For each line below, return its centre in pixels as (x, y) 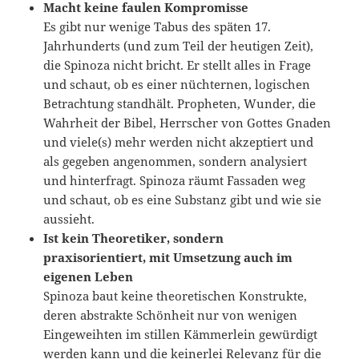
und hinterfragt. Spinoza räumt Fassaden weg (175, 181)
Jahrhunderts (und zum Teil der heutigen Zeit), (179, 46)
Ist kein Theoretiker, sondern (134, 238)
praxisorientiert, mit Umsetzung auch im (168, 258)
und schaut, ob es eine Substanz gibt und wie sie (183, 200)
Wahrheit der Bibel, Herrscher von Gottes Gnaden (188, 123)
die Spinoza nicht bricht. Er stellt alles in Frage (177, 65)
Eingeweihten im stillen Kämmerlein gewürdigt (181, 335)
